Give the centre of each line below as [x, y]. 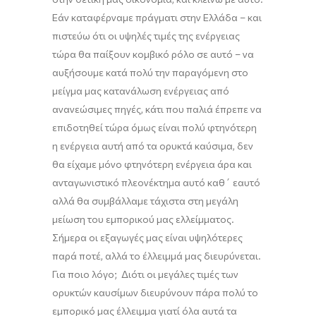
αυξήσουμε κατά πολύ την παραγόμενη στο [150, 73]
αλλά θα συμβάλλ [92, 201]
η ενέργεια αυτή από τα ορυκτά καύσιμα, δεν [153, 146]
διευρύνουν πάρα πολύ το [199, 293]
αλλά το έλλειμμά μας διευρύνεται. [182, 256]
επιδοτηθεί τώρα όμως [105, 128]
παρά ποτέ [77, 256]
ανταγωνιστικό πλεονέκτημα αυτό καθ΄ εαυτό [156, 183]
